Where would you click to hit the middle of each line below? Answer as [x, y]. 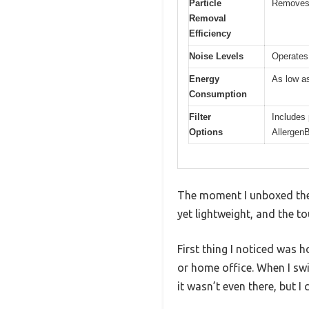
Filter [200, 117]
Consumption [218, 94]
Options [206, 132]
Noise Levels [216, 57]
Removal [208, 19]
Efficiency [210, 34]
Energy [204, 79]
